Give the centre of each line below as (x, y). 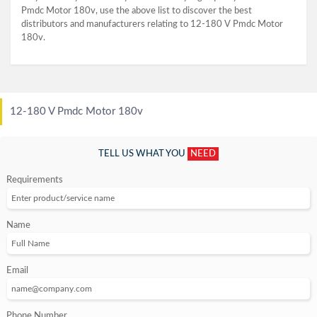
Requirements (35, 180)
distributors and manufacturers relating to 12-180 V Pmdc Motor (152, 24)
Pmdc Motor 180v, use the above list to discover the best (137, 11)
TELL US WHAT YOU (143, 154)
